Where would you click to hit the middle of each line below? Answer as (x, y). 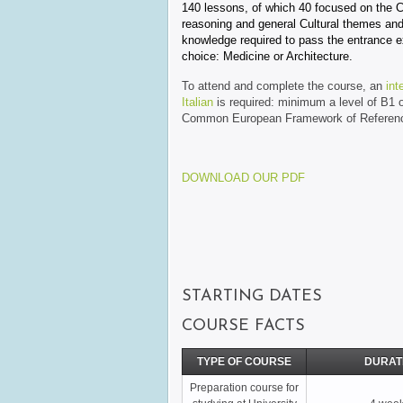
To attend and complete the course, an (284, 86)
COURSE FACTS (243, 326)
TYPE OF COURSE (244, 362)
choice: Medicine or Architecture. (267, 56)
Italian (197, 102)
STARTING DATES (252, 296)
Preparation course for (244, 388)
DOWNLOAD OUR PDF (243, 178)
